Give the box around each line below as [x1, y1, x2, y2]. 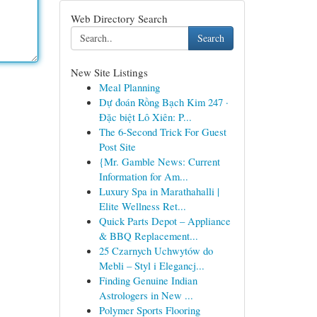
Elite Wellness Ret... [98, 199, 186, 213]
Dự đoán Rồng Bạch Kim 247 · [98, 95, 229, 109]
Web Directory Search [70, 11, 168, 25]
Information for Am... [98, 169, 188, 183]
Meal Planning [98, 80, 160, 94]
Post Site [98, 139, 136, 154]
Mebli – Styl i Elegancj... [98, 258, 204, 272]
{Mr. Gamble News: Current [98, 154, 220, 168]
